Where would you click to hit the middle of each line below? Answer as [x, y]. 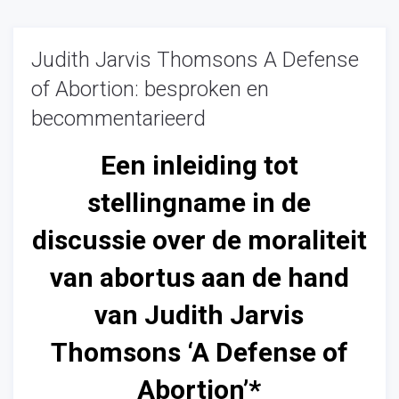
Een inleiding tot [199, 165]
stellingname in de [199, 203]
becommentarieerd [118, 118]
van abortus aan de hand [199, 277]
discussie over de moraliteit [199, 240]
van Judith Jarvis [199, 315]
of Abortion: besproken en [150, 89]
